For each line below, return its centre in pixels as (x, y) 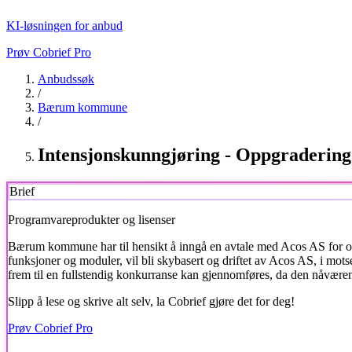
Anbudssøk (66, 79)
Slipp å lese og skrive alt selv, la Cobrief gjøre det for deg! (151, 301)
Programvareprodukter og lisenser (92, 219)
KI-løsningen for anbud (64, 26)
